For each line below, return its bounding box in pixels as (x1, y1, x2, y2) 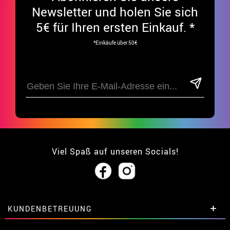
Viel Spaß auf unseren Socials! (51, 145, 179, 157)
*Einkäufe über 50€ (93, 39, 137, 46)
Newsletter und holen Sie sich (32, 3, 198, 20)
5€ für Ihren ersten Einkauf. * (35, 18, 195, 35)
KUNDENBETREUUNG (7, 203, 92, 214)
